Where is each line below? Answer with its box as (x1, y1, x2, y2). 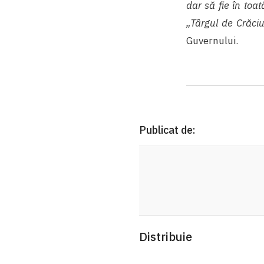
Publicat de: (139, 123, 196, 137)
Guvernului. (186, 34, 238, 47)
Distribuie (139, 228, 192, 245)
